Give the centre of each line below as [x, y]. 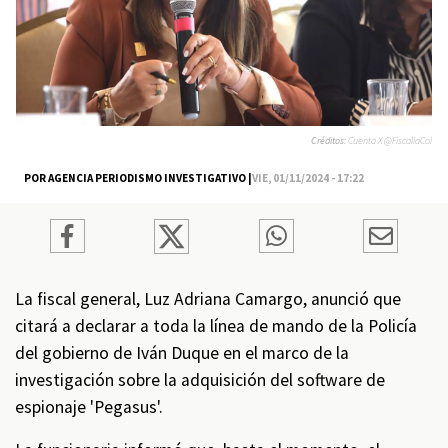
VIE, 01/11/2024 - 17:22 [308, 177]
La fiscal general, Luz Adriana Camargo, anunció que [208, 299]
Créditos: [329, 140]
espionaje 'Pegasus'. [91, 407]
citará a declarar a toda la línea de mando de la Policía [216, 326]
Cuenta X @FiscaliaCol [390, 140]
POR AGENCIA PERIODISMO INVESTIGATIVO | [138, 177]
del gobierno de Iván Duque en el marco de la [182, 353]
